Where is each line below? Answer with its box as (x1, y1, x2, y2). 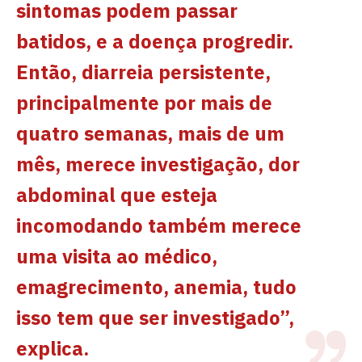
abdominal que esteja (16, 181, 217, 208)
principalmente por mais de (16, 89, 272, 116)
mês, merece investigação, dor (16, 150, 300, 177)
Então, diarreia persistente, (16, 58, 271, 85)
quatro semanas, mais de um (16, 120, 284, 146)
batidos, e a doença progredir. (16, 27, 293, 54)
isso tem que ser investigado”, (16, 304, 294, 330)
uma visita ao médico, (16, 242, 217, 269)
